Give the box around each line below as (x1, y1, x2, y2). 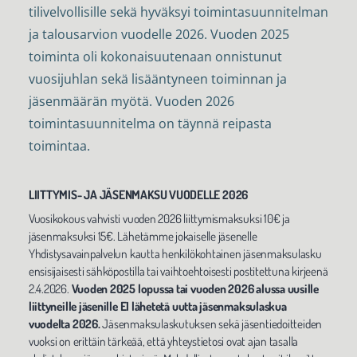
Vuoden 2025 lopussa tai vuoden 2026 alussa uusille (71, 280, 320, 296)
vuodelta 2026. (28, 315, 103, 331)
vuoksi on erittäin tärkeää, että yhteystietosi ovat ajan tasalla (28, 332, 299, 349)
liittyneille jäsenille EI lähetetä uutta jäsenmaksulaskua (28, 297, 287, 314)
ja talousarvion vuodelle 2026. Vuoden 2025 (28, 25, 289, 43)
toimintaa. (28, 136, 90, 155)
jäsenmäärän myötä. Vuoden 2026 (28, 92, 234, 110)
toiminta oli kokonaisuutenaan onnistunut (28, 47, 282, 65)
